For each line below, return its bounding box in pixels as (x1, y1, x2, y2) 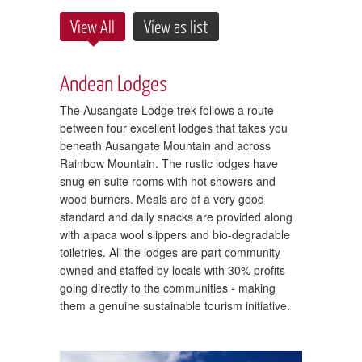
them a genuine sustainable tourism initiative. (60, 297, 290, 314)
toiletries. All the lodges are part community (60, 243, 280, 260)
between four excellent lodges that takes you (60, 119, 288, 136)
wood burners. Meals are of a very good (60, 190, 264, 207)
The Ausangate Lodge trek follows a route (60, 101, 274, 118)
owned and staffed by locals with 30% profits (60, 261, 285, 278)
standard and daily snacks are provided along (60, 208, 293, 225)
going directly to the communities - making (60, 279, 276, 296)
